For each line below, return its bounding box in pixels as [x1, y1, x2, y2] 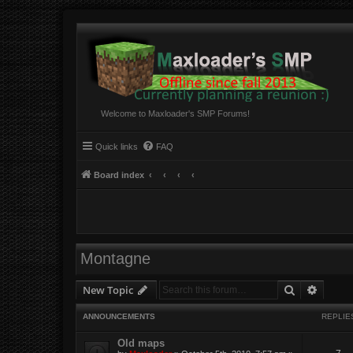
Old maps [117, 337, 165, 350]
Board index [94, 170, 144, 180]
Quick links [95, 142, 138, 151]
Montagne [80, 250, 150, 268]
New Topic [83, 282, 133, 297]
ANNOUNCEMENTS [83, 312, 155, 321]
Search [295, 281, 329, 296]
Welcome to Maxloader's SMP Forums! [101, 109, 250, 118]
